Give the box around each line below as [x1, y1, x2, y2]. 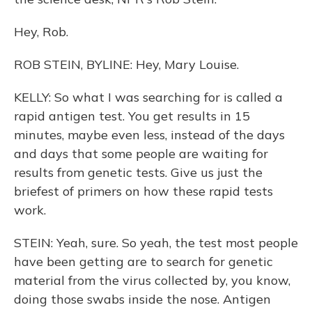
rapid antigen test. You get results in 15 [14, 108, 250, 124]
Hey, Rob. [14, 24, 68, 40]
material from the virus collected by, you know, [14, 272, 290, 288]
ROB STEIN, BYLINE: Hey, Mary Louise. [14, 56, 239, 72]
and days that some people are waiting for [14, 146, 268, 162]
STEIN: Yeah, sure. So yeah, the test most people [14, 235, 298, 251]
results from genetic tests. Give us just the [14, 164, 263, 180]
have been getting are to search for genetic [14, 253, 273, 270]
